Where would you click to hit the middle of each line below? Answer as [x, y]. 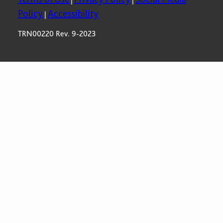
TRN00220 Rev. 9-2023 [57, 34]
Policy [30, 13]
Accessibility [73, 13]
